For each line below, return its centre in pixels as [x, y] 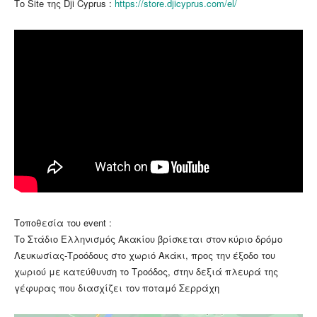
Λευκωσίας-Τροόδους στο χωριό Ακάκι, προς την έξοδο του [145, 255]
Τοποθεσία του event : [64, 223]
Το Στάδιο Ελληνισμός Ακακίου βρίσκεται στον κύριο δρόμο [148, 239]
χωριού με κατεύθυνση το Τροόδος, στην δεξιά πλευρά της [146, 272]
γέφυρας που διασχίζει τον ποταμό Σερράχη [117, 288]
